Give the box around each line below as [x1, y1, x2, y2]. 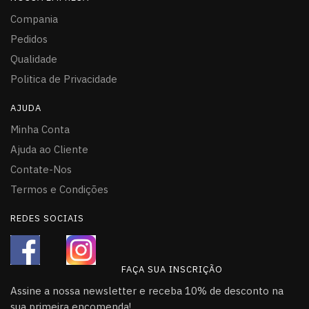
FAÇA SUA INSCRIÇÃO [121, 263, 223, 275]
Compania [10, 12, 58, 26]
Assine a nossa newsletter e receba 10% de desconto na [10, 283, 283, 297]
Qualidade [10, 52, 57, 66]
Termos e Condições [10, 183, 108, 197]
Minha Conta [10, 123, 70, 137]
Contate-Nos [10, 163, 72, 177]
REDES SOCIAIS [10, 212, 84, 225]
